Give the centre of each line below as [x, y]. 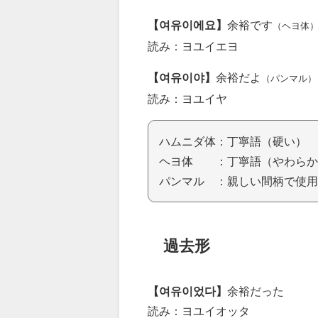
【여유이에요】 [187, 24]
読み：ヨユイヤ [187, 98]
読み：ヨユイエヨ [193, 46]
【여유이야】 [182, 77]
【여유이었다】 [187, 291]
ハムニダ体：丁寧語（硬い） [233, 141]
